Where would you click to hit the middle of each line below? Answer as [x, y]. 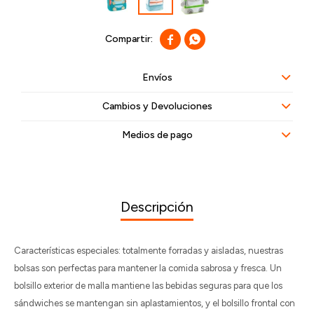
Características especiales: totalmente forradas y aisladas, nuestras [149, 251]
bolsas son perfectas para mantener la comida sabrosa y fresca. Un [148, 268]
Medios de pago [157, 135]
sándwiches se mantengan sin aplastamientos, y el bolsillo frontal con [155, 303]
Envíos [157, 77]
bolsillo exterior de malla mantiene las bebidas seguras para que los [148, 286]
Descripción [157, 207]
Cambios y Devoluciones [157, 106]
